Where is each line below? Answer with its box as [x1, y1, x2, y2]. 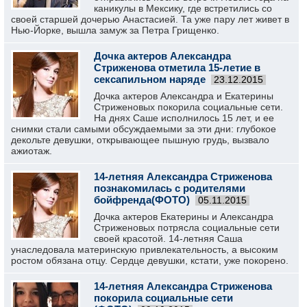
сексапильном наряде [94, 73, 206, 85]
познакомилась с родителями [94, 182, 245, 194]
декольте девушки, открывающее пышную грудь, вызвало [11, 134, 269, 145]
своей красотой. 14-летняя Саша [94, 233, 243, 244]
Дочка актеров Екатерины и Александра [94, 211, 273, 222]
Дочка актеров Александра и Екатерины [94, 90, 273, 101]
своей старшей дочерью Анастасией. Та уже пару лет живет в [11, 14, 289, 25]
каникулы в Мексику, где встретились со [94, 3, 272, 14]
